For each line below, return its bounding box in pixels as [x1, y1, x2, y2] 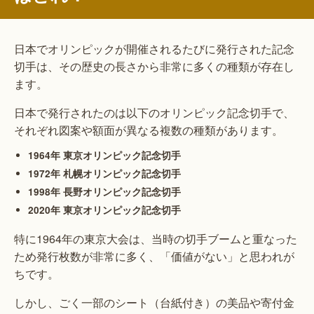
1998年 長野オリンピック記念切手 [28, 184, 182, 198]
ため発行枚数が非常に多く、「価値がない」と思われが [14, 247, 294, 264]
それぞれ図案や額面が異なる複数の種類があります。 [14, 121, 283, 138]
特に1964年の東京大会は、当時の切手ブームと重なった [14, 230, 297, 247]
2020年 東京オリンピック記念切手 [28, 203, 182, 217]
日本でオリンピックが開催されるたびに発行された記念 [14, 40, 294, 57]
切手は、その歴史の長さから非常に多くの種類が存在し [14, 57, 294, 74]
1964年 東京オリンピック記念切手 [28, 148, 182, 162]
